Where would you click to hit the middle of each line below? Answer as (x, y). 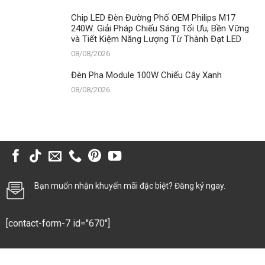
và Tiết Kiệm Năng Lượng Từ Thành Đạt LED (156, 39)
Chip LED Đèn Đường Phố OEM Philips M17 (153, 17)
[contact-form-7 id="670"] (58, 223)
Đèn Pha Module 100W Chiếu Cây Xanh (146, 75)
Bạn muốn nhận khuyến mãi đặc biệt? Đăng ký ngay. (130, 185)
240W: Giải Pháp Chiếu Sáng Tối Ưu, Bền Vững (160, 28)
